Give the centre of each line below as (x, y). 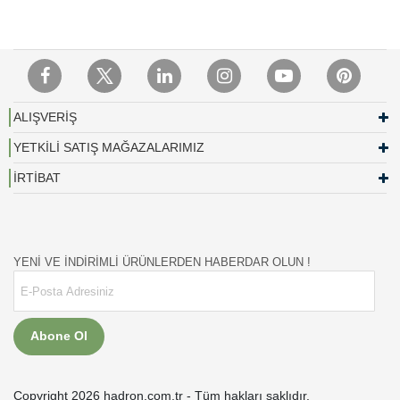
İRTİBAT (37, 177)
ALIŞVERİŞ (45, 117)
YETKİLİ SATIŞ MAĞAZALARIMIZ (109, 147)
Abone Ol (59, 336)
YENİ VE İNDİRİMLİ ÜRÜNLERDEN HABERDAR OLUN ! (162, 262)
